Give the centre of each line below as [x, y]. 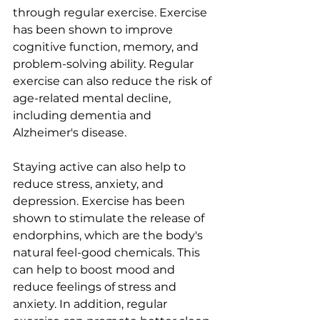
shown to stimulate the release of [110, 218]
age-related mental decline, [93, 98]
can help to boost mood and [95, 270]
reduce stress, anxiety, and [90, 184]
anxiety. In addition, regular [91, 304]
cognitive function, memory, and [107, 47]
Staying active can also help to [101, 167]
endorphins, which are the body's [109, 235]
